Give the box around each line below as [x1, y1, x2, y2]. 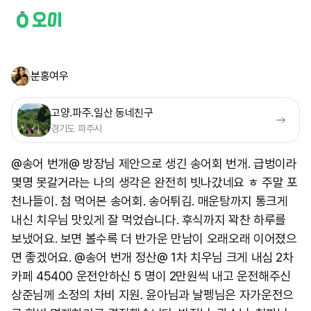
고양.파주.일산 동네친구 [51, 106, 153, 119]
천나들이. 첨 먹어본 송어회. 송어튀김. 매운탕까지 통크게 [11, 194, 288, 208]
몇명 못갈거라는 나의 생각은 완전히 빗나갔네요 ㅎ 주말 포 [11, 175, 298, 190]
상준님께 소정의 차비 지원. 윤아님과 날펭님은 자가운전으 [11, 287, 294, 302]
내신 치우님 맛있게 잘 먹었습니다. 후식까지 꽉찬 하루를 [11, 212, 286, 227]
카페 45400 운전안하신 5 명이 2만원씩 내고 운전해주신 [11, 269, 292, 283]
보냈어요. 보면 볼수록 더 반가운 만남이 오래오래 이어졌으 [11, 231, 297, 246]
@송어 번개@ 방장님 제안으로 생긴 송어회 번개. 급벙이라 [11, 156, 297, 171]
